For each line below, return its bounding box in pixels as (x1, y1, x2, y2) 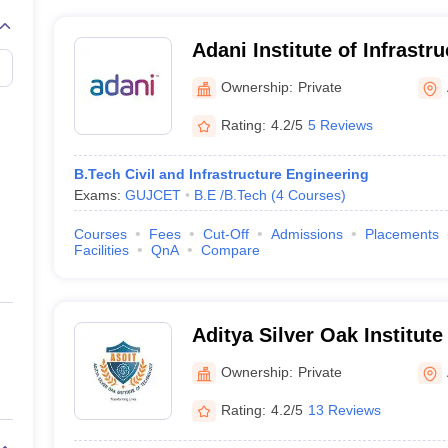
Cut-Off (202, 226, 249, 242)
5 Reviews (307, 116, 373, 133)
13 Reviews (307, 401, 381, 418)
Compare (200, 242, 260, 258)
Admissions (270, 226, 343, 242)
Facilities (73, 242, 129, 258)
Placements (364, 226, 439, 242)
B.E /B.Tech (193, 187, 267, 203)
